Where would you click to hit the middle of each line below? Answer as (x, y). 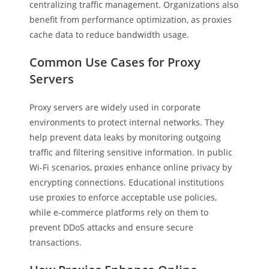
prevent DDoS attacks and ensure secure (112, 227)
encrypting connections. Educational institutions (127, 182)
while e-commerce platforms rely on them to (119, 212)
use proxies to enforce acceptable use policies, (123, 197)
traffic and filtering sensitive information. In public (131, 152)
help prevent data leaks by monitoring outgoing (125, 137)
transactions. (56, 242)
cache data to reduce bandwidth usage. (110, 35)
